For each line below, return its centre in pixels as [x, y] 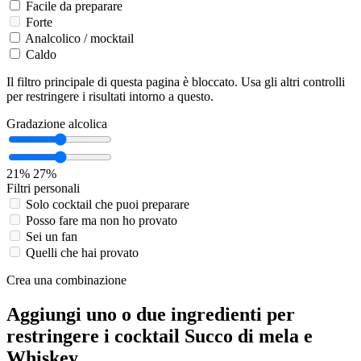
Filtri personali [43, 188]
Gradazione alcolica [57, 123]
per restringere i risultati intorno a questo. [110, 96]
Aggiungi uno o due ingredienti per [151, 314]
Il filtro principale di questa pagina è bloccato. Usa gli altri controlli [176, 81]
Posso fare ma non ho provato [102, 220]
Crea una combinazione [66, 280]
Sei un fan [52, 236]
